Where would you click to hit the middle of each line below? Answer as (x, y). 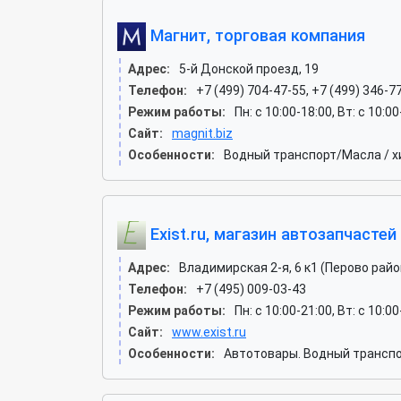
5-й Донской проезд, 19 (249, 69)
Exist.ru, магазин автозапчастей (271, 234)
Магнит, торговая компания (256, 35)
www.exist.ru (209, 332)
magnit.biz (202, 133)
